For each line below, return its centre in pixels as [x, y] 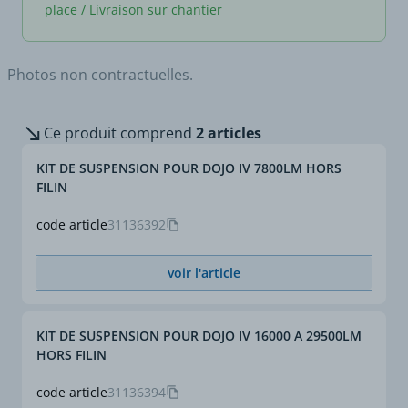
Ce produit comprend [118, 133]
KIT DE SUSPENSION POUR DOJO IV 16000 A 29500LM [199, 336]
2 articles [229, 133]
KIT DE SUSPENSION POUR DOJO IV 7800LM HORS [189, 168]
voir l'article [204, 273]
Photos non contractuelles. [100, 75]
